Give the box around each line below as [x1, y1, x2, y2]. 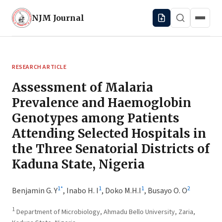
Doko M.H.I [105, 185, 141, 197]
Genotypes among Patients [12, 111, 179, 126]
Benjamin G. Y [12, 185, 57, 197]
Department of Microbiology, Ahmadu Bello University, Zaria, [15, 207, 195, 217]
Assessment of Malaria [12, 80, 153, 95]
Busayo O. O [148, 185, 187, 197]
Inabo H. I [66, 185, 99, 197]
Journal [51, 12, 84, 23]
